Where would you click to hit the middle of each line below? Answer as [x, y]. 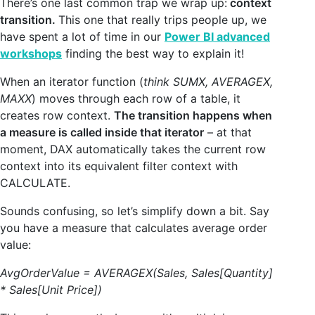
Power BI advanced [217, 36]
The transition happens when [193, 115]
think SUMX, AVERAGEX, [208, 81]
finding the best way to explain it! [153, 53]
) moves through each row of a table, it [136, 98]
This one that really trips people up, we [162, 19]
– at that [228, 132]
